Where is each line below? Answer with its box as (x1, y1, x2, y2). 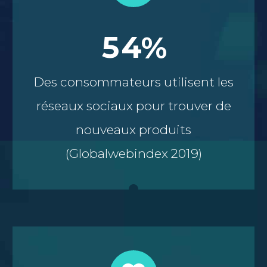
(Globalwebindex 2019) (65, 145, 202, 161)
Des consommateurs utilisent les (33, 74, 234, 89)
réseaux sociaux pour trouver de (36, 98, 231, 113)
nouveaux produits (76, 122, 191, 137)
